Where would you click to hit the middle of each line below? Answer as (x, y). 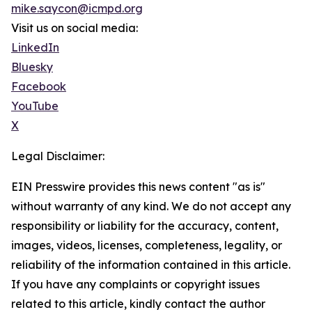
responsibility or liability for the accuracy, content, (145, 226)
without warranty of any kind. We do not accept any (151, 206)
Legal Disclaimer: (58, 156)
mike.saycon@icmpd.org (77, 9)
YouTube (35, 106)
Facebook (39, 87)
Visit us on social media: (75, 28)
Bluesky (32, 67)
